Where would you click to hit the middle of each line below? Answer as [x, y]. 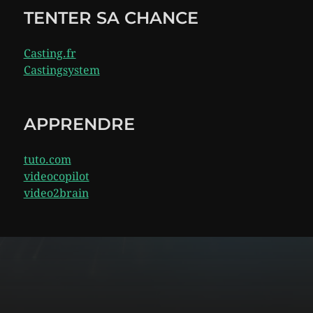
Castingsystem [61, 70]
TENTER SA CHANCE [111, 18]
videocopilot [56, 176]
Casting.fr [50, 53]
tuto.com [47, 160]
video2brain [56, 193]
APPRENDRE [79, 124]
